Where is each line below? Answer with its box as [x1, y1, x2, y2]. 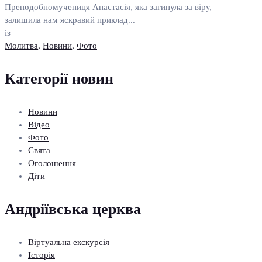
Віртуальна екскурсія [28, 237, 109, 247]
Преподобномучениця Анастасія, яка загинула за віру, [5, 2, 212, 12]
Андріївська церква [5, 201, 141, 218]
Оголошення [28, 158, 76, 168]
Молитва [5, 41, 38, 51]
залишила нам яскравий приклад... [5, 15, 135, 25]
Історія [28, 250, 55, 260]
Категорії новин [5, 70, 113, 88]
